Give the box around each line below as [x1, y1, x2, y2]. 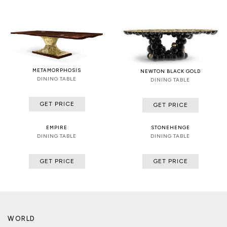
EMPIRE [46, 125, 67, 131]
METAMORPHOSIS [32, 67, 81, 73]
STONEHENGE [150, 125, 190, 131]
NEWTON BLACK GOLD [140, 68, 201, 74]
